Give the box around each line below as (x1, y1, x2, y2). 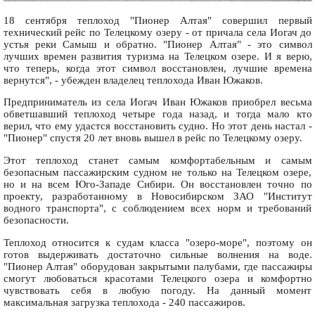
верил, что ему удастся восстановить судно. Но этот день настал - (3, 120, 312, 132)
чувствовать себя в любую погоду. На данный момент (3, 284, 312, 296)
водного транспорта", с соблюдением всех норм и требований (3, 202, 312, 214)
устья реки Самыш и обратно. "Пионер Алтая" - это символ (3, 38, 312, 50)
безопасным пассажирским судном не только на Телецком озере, (3, 167, 312, 179)
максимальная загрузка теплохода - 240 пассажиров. (3, 296, 245, 308)
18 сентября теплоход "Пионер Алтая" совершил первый (3, 14, 312, 26)
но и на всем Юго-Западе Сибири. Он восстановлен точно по (3, 179, 312, 191)
